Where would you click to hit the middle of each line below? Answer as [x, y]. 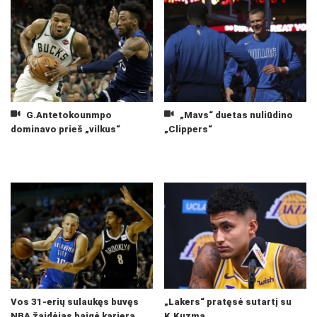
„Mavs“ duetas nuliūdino [235, 115]
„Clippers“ [188, 129]
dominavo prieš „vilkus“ [65, 129]
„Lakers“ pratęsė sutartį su [228, 302]
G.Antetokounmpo [68, 115]
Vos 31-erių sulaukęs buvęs [75, 302]
